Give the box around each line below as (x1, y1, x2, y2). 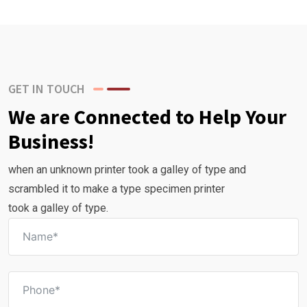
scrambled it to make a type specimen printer (8, 182, 225, 195)
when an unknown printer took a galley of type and (8, 162, 246, 176)
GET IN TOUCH (8, 80, 85, 97)
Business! (8, 127, 94, 154)
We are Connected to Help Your (8, 103, 286, 130)
